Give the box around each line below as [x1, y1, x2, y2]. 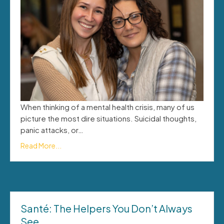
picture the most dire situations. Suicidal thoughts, [20, 113, 196, 123]
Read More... [20, 140, 61, 150]
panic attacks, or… [20, 124, 83, 134]
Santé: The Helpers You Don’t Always [20, 201, 192, 214]
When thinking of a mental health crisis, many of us [20, 101, 194, 111]
